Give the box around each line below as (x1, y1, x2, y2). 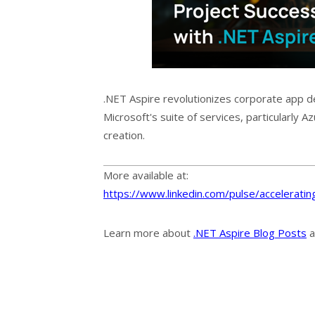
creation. (103, 127, 145, 142)
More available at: (103, 167, 188, 182)
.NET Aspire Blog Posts (193, 225, 307, 240)
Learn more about (103, 225, 193, 240)
